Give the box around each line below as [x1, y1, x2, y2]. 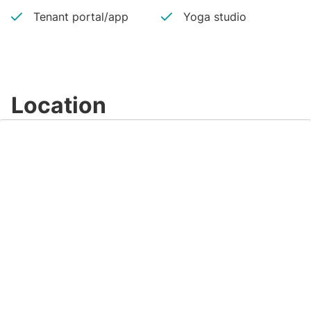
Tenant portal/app [33, 10, 128, 24]
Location [11, 92, 106, 119]
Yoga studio [183, 10, 246, 24]
